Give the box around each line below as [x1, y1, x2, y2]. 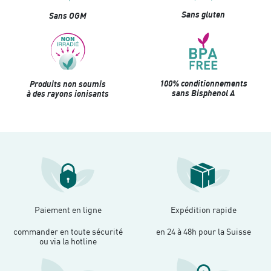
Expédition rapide [170, 204, 237, 216]
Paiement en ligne [34, 204, 102, 216]
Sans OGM [49, 10, 87, 21]
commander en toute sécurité [13, 226, 123, 237]
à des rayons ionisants [27, 88, 109, 99]
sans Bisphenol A [171, 88, 235, 99]
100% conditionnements [159, 78, 247, 89]
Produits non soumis [30, 79, 106, 90]
